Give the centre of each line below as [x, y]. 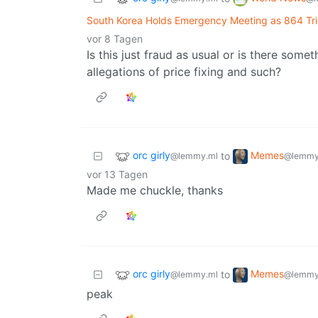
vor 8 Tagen [115, 39]
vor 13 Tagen [117, 175]
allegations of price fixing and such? [184, 72]
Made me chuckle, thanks [155, 191]
